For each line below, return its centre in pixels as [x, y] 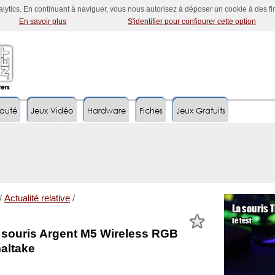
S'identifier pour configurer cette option [192, 21]
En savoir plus [43, 21]
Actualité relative [37, 198]
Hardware [107, 111]
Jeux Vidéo [52, 111]
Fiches [151, 111]
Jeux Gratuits [201, 111]
